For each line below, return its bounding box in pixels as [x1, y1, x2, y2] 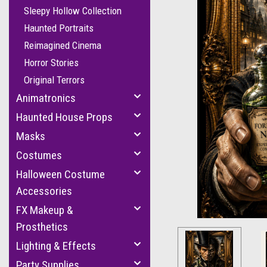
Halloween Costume [16, 167, 105, 181]
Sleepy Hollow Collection [24, 5, 122, 17]
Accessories [16, 184, 72, 198]
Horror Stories [24, 57, 79, 69]
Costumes [16, 148, 62, 162]
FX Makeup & [16, 203, 73, 217]
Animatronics [16, 91, 76, 105]
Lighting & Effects [16, 239, 96, 253]
